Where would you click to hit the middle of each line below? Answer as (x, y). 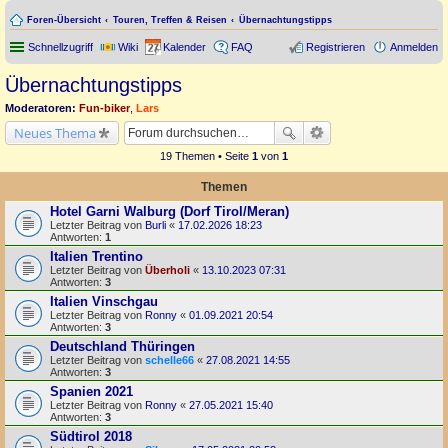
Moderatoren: (40, 108)
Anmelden (414, 47)
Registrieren (335, 47)
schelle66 (169, 359)
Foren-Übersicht (64, 20)
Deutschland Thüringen (122, 346)
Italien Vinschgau (104, 301)
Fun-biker (104, 108)
